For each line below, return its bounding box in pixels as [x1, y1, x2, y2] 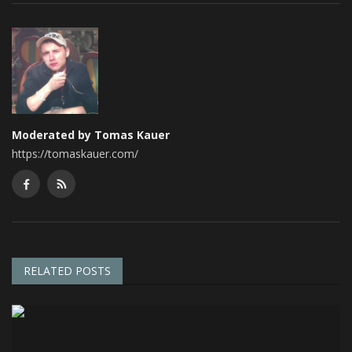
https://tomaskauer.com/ [12, 145, 138, 161]
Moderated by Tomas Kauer [12, 126, 170, 142]
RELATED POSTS [24, 262, 111, 278]
